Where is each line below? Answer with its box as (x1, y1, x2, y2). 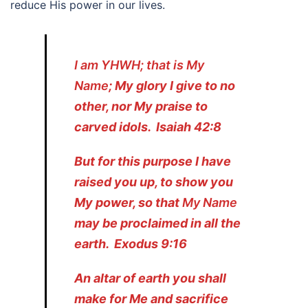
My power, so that (74, 195, 182, 210)
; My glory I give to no (109, 78, 235, 93)
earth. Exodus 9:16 (74, 236, 187, 251)
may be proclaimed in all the (74, 215, 241, 230)
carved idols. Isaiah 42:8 (74, 119, 221, 134)
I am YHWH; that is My (74, 57, 204, 72)
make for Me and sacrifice (74, 291, 228, 306)
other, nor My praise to (74, 98, 208, 113)
